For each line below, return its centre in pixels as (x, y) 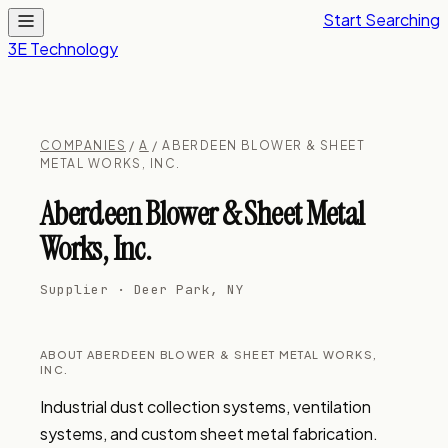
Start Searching (381, 19)
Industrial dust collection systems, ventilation (205, 406)
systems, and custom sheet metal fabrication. (209, 433)
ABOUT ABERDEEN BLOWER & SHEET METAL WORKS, (209, 354)
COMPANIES (83, 145)
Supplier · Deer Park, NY (142, 289)
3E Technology (63, 48)
